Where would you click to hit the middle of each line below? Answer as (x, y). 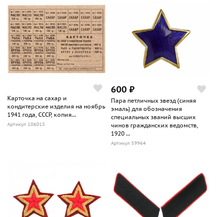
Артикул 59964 (128, 143)
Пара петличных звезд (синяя (154, 101)
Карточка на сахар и (37, 98)
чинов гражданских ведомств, (155, 125)
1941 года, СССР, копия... (42, 115)
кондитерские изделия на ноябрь (56, 107)
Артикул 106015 (26, 124)
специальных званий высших (153, 117)
